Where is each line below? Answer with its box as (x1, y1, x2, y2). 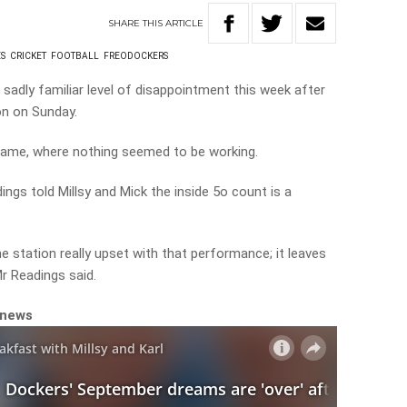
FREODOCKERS (104, 51, 169, 61)
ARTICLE (165, 16, 204, 29)
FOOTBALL (51, 51, 100, 61)
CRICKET (10, 51, 47, 61)
